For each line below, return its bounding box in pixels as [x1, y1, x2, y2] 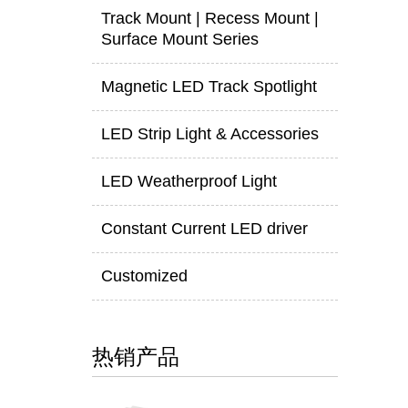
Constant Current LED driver [100, 219, 308, 238]
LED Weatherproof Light [100, 172, 277, 190]
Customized [100, 267, 188, 285]
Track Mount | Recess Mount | [100, 9, 319, 27]
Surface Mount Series [100, 30, 259, 48]
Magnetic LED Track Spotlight [100, 77, 317, 96]
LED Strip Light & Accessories [100, 125, 319, 143]
